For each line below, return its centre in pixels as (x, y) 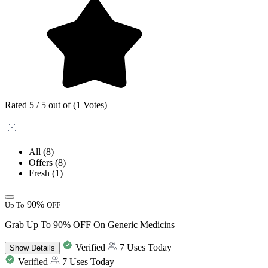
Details (42, 248)
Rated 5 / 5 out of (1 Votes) (56, 105)
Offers (42, 162)
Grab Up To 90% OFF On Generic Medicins (90, 224)
